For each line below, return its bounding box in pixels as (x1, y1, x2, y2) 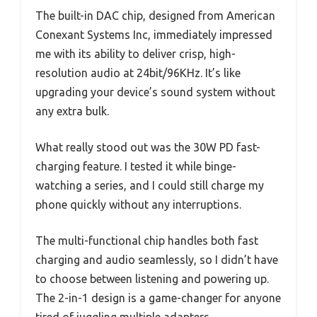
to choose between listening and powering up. (35, 272, 269, 286)
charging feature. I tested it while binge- (35, 160, 236, 173)
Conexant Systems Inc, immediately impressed (35, 28, 272, 42)
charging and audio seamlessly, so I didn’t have (35, 253, 278, 267)
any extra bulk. (35, 105, 109, 118)
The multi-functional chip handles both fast (35, 234, 258, 248)
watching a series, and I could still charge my (35, 179, 264, 192)
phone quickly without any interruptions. (35, 198, 241, 212)
